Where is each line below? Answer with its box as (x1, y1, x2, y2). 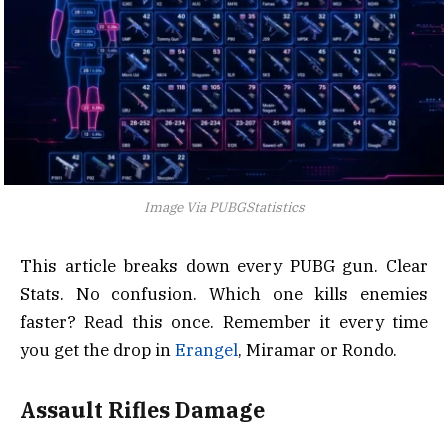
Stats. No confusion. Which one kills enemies (20, 283, 428, 306)
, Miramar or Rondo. (238, 339, 397, 362)
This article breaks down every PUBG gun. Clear (20, 255, 428, 278)
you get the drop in (20, 339, 175, 362)
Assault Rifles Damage (20, 395, 265, 424)
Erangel (175, 339, 238, 362)
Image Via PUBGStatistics (143, 198, 305, 217)
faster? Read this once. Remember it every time (20, 311, 428, 334)
